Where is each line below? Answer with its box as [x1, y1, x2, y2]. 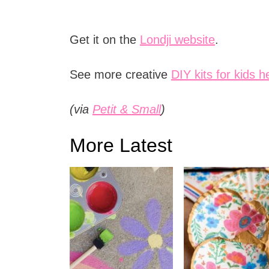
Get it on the [69, 32, 140, 46]
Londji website [139, 32, 215, 46]
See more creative [69, 67, 171, 81]
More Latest [69, 134, 172, 156]
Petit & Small [92, 102, 161, 116]
